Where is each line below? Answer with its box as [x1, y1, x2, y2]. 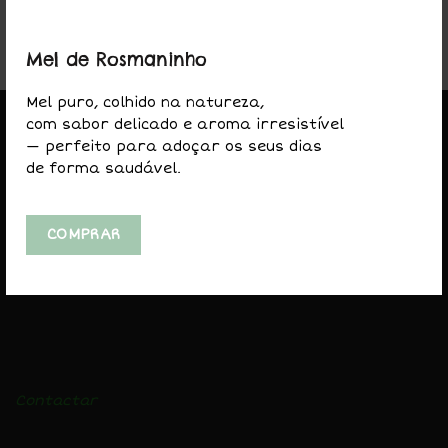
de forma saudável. [26, 159, 181, 177]
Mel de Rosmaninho [26, 47, 207, 71]
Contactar [15, 392, 97, 410]
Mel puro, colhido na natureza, [26, 93, 264, 111]
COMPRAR [47, 225, 121, 243]
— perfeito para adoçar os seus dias [26, 137, 322, 155]
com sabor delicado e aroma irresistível [26, 115, 344, 133]
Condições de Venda [15, 421, 167, 439]
